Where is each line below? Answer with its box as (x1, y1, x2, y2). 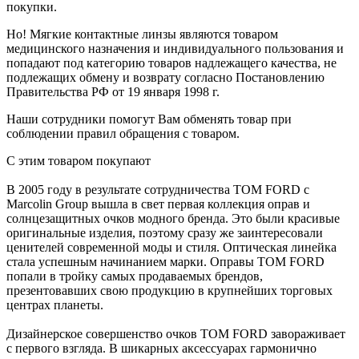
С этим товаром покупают (6, 153, 151, 167)
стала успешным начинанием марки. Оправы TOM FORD (6, 254, 325, 268)
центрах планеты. (6, 297, 103, 312)
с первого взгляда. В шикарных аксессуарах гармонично (6, 341, 317, 355)
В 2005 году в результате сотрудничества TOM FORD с (6, 182, 309, 196)
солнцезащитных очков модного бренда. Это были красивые (6, 211, 340, 225)
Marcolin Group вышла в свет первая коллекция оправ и (6, 196, 310, 211)
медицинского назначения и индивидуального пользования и (6, 41, 344, 55)
